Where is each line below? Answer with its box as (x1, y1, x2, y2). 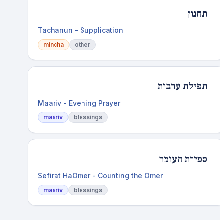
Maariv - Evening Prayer (38, 99, 120, 107)
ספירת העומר (159, 153, 207, 165)
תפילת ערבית (157, 80, 207, 93)
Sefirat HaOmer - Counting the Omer (38, 171, 163, 180)
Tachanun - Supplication (38, 26, 123, 34)
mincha (43, 41, 64, 48)
